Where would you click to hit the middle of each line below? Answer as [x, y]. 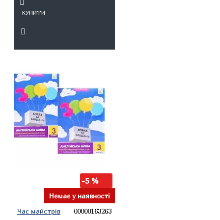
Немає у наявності [79, 196]
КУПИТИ [33, 13]
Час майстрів [39, 211]
